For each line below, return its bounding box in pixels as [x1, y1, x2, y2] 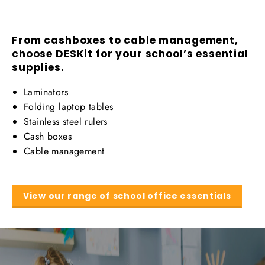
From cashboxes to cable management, [12, 33, 238, 48]
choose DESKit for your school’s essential [12, 47, 248, 62]
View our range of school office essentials [23, 190, 231, 202]
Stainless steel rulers [24, 115, 108, 129]
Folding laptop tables [24, 100, 114, 114]
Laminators [24, 85, 68, 99]
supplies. [12, 60, 64, 75]
